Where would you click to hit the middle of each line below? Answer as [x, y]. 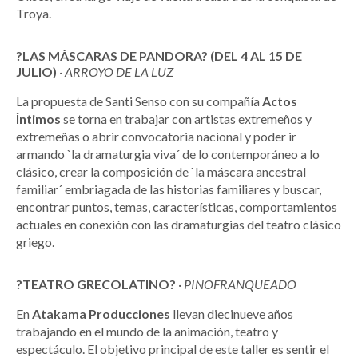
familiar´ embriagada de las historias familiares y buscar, [169, 189]
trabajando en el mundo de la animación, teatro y [147, 332]
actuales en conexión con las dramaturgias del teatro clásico [179, 225]
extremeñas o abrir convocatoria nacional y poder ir [156, 137]
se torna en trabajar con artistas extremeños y [186, 119]
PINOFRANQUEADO [240, 284]
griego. [35, 242]
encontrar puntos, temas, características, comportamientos [177, 207]
